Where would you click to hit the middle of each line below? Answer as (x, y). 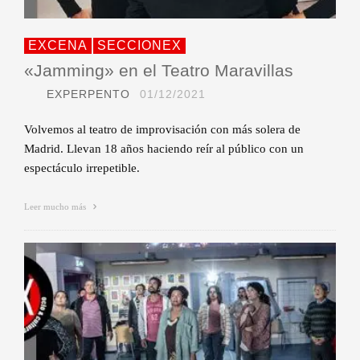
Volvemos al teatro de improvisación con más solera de (162, 129)
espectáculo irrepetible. (82, 168)
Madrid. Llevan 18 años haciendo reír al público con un (164, 148)
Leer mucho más (56, 206)
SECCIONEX (139, 45)
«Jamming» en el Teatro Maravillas (159, 70)
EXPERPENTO (88, 94)
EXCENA (58, 45)
